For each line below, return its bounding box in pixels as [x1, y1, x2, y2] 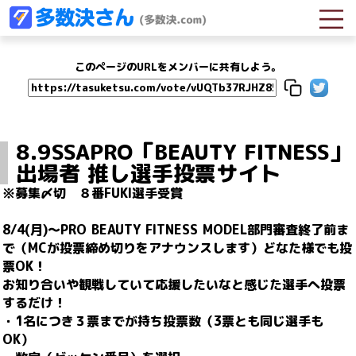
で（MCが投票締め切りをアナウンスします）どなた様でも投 [2, 239, 352, 257]
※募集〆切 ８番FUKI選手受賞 [2, 184, 183, 202]
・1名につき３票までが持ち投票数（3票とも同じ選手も [2, 312, 323, 330]
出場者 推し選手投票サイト [16, 158, 281, 188]
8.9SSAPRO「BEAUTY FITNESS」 [16, 137, 351, 167]
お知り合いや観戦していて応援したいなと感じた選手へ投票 [2, 276, 346, 293]
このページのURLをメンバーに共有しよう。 [75, 60, 281, 74]
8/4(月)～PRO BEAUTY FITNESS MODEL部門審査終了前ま [2, 221, 349, 238]
